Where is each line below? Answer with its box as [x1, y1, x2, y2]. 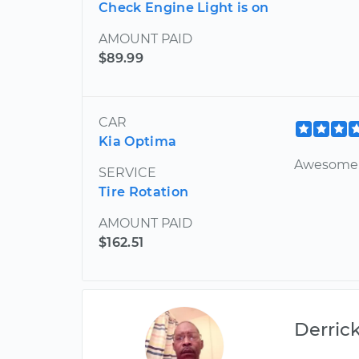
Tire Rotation [99, 184, 189, 200]
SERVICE [99, 165, 156, 181]
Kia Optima [99, 134, 177, 150]
